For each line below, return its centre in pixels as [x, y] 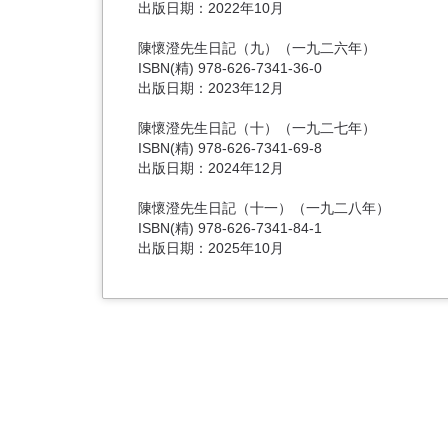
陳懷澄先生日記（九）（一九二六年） [257, 47]
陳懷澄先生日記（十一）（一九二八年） [264, 207]
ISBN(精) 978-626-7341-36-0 [230, 67]
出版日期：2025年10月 [213, 247]
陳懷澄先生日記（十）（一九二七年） [257, 127]
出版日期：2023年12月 [213, 87]
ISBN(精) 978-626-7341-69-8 [230, 147]
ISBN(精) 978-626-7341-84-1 [230, 227]
